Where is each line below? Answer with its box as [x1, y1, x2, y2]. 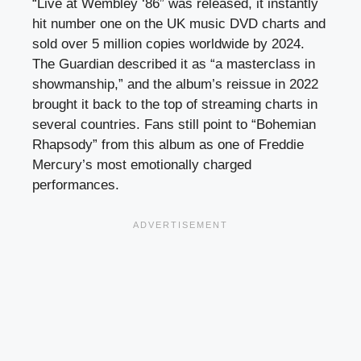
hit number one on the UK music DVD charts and [32, 15, 326, 31]
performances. [32, 176, 119, 193]
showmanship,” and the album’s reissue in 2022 [32, 76, 318, 92]
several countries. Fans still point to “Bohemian [32, 116, 316, 132]
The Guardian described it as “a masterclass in [32, 56, 315, 72]
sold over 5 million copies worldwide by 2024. [32, 35, 305, 52]
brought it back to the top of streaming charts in [32, 96, 317, 112]
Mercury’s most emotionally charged [32, 156, 251, 172]
